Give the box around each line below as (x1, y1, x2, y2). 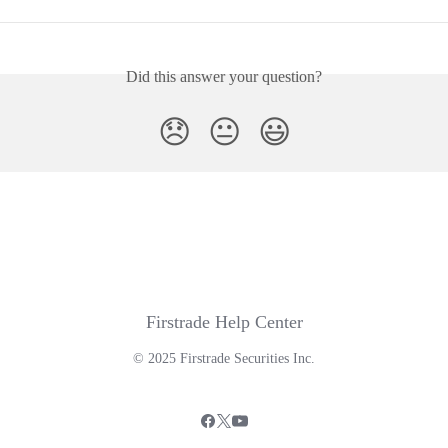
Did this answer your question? (126, 68, 322, 86)
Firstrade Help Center (145, 312, 303, 333)
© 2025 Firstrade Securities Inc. (133, 351, 315, 367)
